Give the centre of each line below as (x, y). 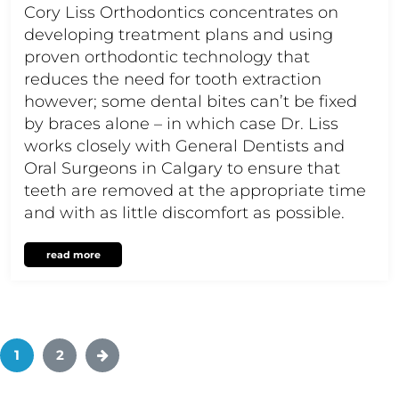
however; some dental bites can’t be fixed (191, 101)
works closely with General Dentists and (184, 146)
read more (73, 254)
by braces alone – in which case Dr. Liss (181, 123)
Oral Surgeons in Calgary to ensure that (182, 168)
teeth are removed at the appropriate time (195, 190)
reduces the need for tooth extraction (173, 79)
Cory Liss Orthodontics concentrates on (181, 12)
